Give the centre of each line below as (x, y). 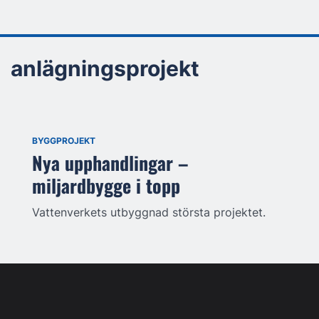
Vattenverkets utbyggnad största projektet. (149, 213)
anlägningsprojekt (105, 68)
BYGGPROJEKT (64, 141)
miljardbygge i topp (106, 185)
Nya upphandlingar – (110, 162)
